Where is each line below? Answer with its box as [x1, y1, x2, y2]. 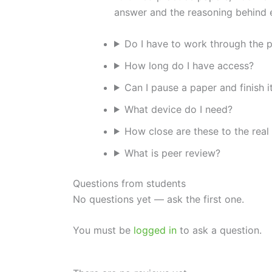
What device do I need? [124, 103, 233, 115]
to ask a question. [177, 224, 262, 237]
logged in [134, 224, 177, 237]
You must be [73, 224, 134, 237]
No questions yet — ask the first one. [73, 192, 244, 205]
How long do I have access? [124, 59, 254, 72]
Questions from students [73, 177, 186, 189]
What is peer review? [124, 146, 220, 159]
